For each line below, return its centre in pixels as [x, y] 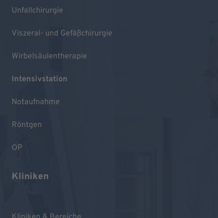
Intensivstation [40, 79]
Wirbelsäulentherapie [49, 56]
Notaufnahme [36, 102]
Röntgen [27, 125]
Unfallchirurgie [37, 10]
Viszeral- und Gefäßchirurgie [62, 33]
